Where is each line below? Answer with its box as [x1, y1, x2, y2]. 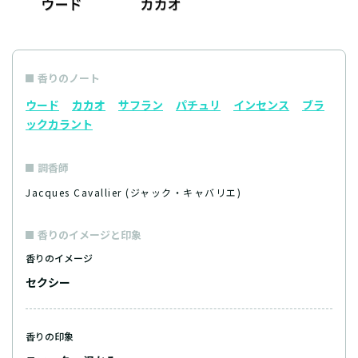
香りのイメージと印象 [38, 227, 141, 243]
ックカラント [26, 116, 93, 133]
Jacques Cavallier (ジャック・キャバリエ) [26, 185, 241, 200]
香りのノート [38, 70, 100, 86]
